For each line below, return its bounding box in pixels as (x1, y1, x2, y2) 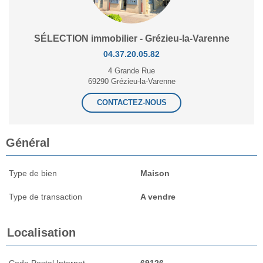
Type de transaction (9, 191, 82, 201)
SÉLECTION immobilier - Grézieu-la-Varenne (33, 33, 230, 43)
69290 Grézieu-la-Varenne (87, 76, 176, 86)
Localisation (7, 225, 76, 239)
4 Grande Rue (108, 66, 155, 75)
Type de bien (9, 168, 57, 178)
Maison (140, 168, 170, 178)
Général (6, 136, 50, 149)
